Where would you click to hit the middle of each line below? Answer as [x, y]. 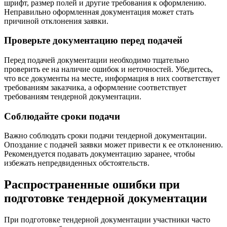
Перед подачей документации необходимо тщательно [97, 60]
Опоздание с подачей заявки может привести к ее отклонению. [113, 145]
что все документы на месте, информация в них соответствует [112, 78]
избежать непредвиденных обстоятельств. [77, 163]
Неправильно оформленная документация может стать [99, 12]
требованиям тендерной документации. [73, 97]
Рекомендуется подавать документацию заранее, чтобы [100, 154]
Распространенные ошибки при [92, 185]
